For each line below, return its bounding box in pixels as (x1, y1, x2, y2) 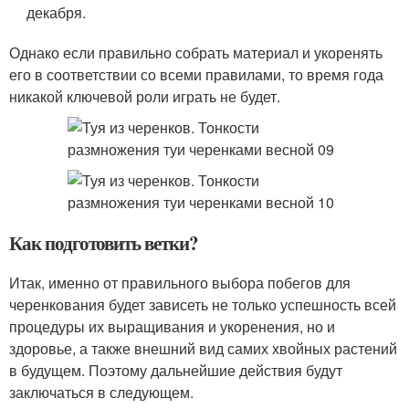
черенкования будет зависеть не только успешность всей (9, 294, 396, 315)
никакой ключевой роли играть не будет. (9, 86, 280, 107)
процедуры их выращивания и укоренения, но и (9, 316, 335, 337)
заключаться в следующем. (9, 382, 194, 403)
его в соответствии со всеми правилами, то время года (9, 64, 383, 85)
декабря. (26, 2, 87, 23)
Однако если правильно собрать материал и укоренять (9, 42, 383, 63)
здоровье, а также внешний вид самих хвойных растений (9, 338, 397, 359)
